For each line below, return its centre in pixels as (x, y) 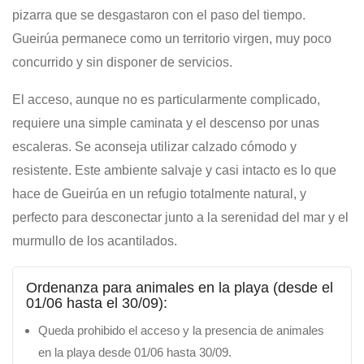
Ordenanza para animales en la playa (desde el (180, 288)
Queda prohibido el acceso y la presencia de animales (181, 330)
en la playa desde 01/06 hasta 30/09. (135, 352)
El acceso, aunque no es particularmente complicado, (166, 100)
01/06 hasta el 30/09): (97, 303)
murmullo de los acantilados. (95, 241)
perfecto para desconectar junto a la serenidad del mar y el (180, 217)
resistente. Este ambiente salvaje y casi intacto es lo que (174, 170)
